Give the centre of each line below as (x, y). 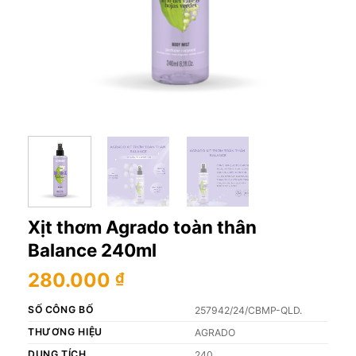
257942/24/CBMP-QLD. (248, 311)
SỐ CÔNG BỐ (61, 310)
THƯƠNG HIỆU (65, 332)
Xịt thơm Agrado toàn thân (142, 227)
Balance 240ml (92, 250)
